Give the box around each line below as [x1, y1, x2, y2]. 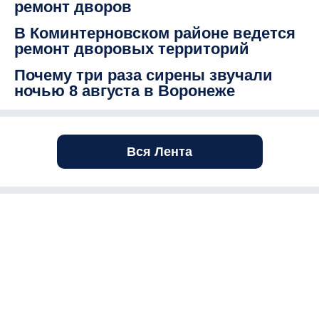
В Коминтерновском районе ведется [14, 24, 296, 43]
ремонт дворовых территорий [14, 40, 249, 58]
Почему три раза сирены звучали [14, 66, 273, 85]
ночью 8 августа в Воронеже [14, 82, 235, 100]
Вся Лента [127, 145, 192, 159]
